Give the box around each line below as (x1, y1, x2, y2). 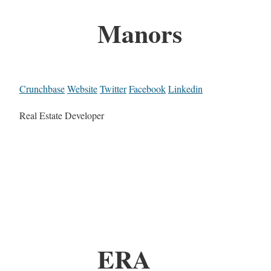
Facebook (129, 82, 166, 95)
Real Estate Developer (19, 108, 104, 122)
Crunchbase (19, 82, 65, 95)
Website (67, 82, 97, 95)
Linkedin (168, 82, 203, 95)
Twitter (100, 82, 126, 95)
